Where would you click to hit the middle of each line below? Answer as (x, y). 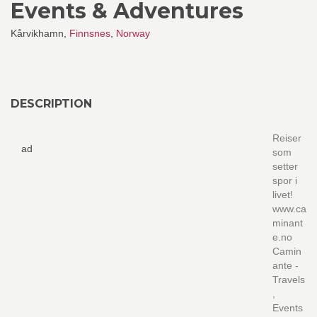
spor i (285, 180)
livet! (283, 195)
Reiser (287, 138)
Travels (289, 279)
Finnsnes (90, 33)
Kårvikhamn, (40, 33)
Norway (133, 33)
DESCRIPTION (51, 104)
